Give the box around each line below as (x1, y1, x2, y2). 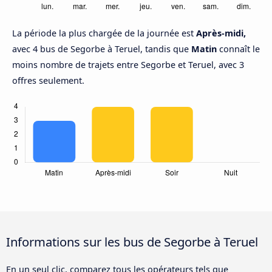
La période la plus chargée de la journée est (12, 27, 196, 39)
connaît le (217, 43, 260, 55)
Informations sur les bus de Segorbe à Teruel (6, 233, 258, 251)
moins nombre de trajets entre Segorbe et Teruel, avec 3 (12, 59, 244, 71)
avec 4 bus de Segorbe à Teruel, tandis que (12, 43, 191, 55)
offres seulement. (12, 75, 84, 87)
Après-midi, (196, 27, 246, 39)
